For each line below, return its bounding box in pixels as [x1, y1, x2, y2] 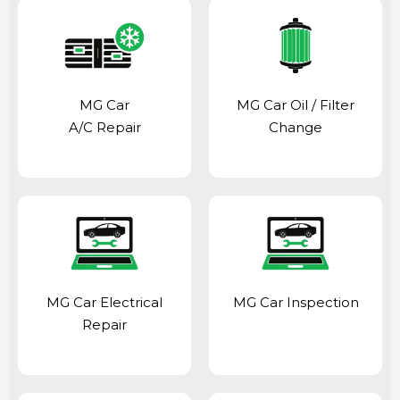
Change [269, 118, 322, 136]
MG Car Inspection [232, 294, 359, 312]
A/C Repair [68, 118, 141, 136]
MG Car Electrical [46, 294, 162, 312]
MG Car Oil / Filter [237, 96, 354, 113]
